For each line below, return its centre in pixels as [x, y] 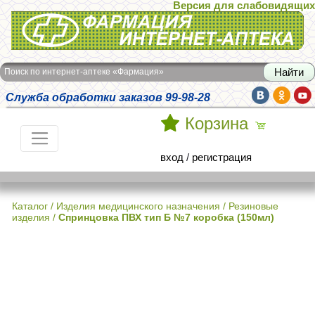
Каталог [30, 206]
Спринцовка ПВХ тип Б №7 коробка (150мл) [166, 217]
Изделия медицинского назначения [138, 206]
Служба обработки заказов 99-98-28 [108, 97]
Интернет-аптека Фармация [78, 20]
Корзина [217, 124]
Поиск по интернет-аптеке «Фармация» [84, 72]
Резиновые [253, 206]
